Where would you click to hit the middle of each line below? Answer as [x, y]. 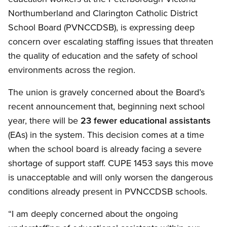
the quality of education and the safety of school [103, 56]
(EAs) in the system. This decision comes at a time [106, 135]
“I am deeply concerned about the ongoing [93, 214]
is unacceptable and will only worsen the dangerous [110, 177]
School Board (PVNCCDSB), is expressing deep [101, 27]
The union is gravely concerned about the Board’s [106, 92]
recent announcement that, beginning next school [106, 106]
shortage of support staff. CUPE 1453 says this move [111, 163]
